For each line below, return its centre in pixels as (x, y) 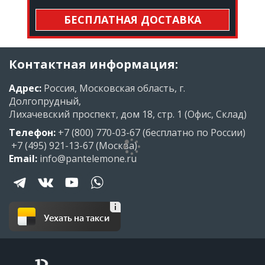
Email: (23, 159)
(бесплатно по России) (193, 133)
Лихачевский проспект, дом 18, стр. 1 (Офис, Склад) (128, 114)
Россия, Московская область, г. (113, 88)
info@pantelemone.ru (88, 159)
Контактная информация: (93, 64)
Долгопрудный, (45, 101)
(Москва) (115, 146)
